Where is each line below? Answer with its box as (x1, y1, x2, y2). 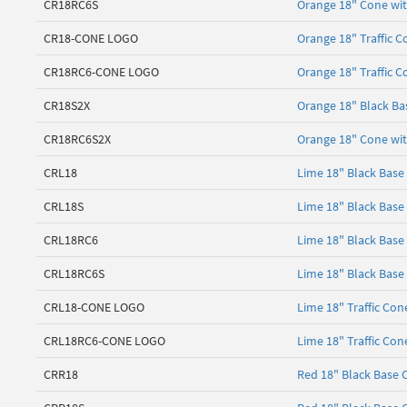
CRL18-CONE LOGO (44, 299, 144, 316)
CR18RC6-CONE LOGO (44, 64, 159, 81)
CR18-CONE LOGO (44, 30, 138, 47)
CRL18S (44, 198, 84, 215)
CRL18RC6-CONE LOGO (44, 333, 165, 350)
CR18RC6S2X (44, 131, 111, 148)
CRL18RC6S (44, 265, 104, 283)
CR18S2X (44, 97, 90, 114)
